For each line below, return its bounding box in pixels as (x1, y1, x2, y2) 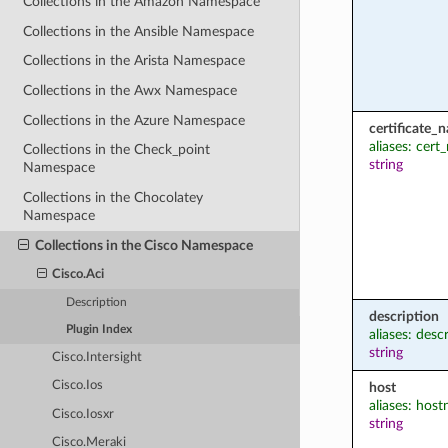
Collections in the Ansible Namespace (23, 23, 255, 39)
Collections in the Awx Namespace (23, 83, 238, 99)
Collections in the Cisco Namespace (34, 237, 253, 253)
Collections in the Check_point (23, 142, 211, 158)
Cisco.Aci (52, 267, 105, 281)
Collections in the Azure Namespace (23, 112, 246, 128)
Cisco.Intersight (52, 350, 143, 364)
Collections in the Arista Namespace (23, 53, 246, 69)
